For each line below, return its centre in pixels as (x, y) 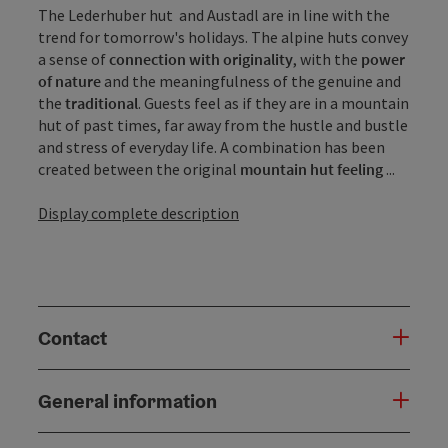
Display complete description (138, 213)
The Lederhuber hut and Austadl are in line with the (214, 15)
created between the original (139, 169)
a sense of (72, 59)
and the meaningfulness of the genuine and (251, 81)
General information (127, 401)
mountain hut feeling (311, 169)
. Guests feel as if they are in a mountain (273, 103)
